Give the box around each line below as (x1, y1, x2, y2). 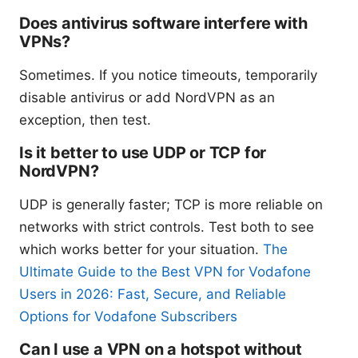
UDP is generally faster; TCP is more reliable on (19, 197, 323, 213)
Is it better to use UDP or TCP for (19, 143, 267, 163)
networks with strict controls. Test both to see (19, 219, 314, 236)
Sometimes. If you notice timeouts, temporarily (19, 67, 317, 84)
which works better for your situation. (19, 241, 263, 258)
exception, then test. (19, 112, 151, 129)
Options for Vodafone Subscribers (19, 308, 237, 325)
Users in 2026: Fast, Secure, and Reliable (19, 286, 286, 303)
